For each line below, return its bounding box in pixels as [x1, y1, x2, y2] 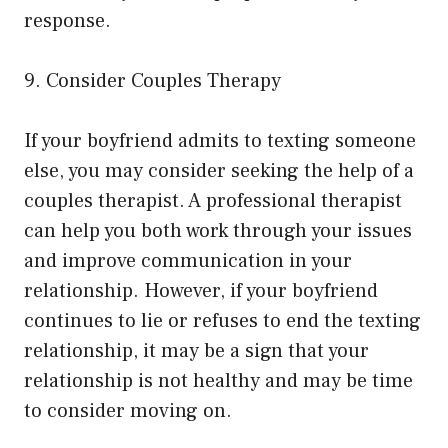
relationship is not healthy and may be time [24, 367, 413, 394]
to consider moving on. [24, 397, 232, 424]
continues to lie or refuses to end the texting [24, 307, 421, 334]
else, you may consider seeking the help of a [24, 157, 414, 184]
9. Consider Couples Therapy [24, 67, 281, 94]
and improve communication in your [24, 247, 352, 274]
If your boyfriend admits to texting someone [24, 127, 416, 154]
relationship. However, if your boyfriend [24, 277, 378, 304]
